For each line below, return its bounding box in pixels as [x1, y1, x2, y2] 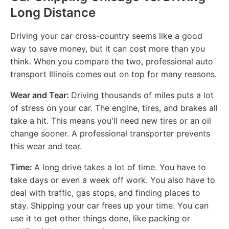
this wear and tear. [10, 141, 82, 151]
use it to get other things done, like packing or [10, 213, 190, 223]
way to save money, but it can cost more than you [10, 43, 205, 54]
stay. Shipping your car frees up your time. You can [10, 200, 209, 211]
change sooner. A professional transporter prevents [10, 128, 210, 139]
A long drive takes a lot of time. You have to [34, 162, 206, 172]
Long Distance [10, 5, 96, 20]
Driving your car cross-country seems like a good [10, 30, 202, 41]
